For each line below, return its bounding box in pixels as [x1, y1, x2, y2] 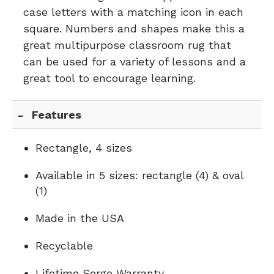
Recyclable [35, 239, 93, 252]
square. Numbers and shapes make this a [23, 22, 245, 35]
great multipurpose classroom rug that [23, 39, 231, 51]
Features [32, 108, 82, 121]
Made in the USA [35, 212, 124, 224]
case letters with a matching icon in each [23, 6, 243, 18]
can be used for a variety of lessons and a [23, 55, 246, 68]
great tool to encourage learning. [23, 72, 196, 84]
